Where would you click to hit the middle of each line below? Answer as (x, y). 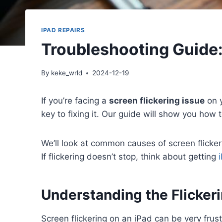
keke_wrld (67, 73)
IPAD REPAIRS (63, 30)
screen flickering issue (157, 101)
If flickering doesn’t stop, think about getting (130, 157)
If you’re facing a (75, 101)
